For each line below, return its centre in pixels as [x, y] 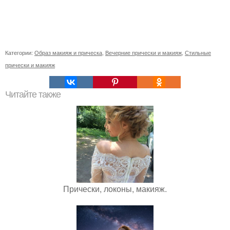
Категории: [20, 52]
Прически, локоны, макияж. [115, 189]
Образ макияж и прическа [68, 52]
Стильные [198, 52]
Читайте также [33, 94]
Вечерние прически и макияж [143, 52]
